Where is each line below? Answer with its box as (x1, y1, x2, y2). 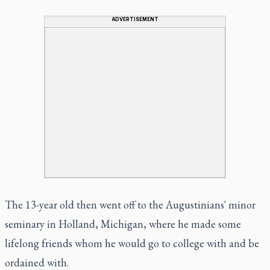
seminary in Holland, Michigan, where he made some (5, 216, 241, 231)
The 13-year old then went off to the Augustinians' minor (5, 197, 256, 212)
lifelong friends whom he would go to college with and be (5, 236, 259, 250)
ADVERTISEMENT (111, 16, 159, 22)
